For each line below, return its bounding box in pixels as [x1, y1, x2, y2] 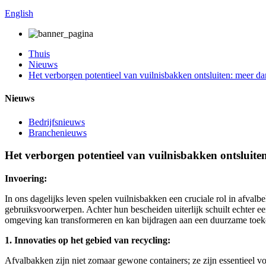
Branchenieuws [28, 127, 87, 138]
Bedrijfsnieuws [28, 116, 85, 127]
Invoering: [5, 173, 47, 183]
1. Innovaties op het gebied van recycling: [5, 235, 170, 245]
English [5, 8, 33, 18]
